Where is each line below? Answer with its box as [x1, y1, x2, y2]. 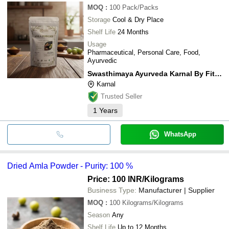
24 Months [118, 28, 149, 36]
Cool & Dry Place [112, 15, 164, 24]
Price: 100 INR [87, 174, 142, 184]
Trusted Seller [101, 92, 142, 100]
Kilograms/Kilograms [122, 198, 184, 207]
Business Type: [87, 186, 136, 194]
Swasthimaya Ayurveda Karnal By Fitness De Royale [215, 69, 222, 78]
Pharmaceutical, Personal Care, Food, [87, 48, 200, 56]
